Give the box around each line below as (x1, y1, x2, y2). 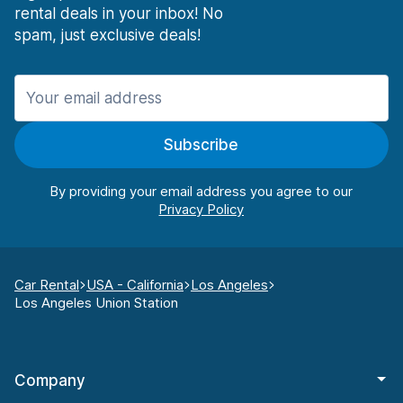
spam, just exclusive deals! (14, 26, 201, 45)
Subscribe (164, 136, 239, 155)
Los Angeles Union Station (14, 294, 178, 312)
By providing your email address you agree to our (49, 183, 354, 201)
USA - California (86, 276, 184, 294)
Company (14, 372, 85, 390)
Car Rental (14, 276, 79, 294)
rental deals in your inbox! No (14, 4, 223, 23)
